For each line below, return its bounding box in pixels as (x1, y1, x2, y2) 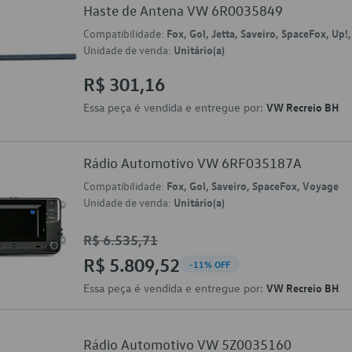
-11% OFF (189, 258, 230, 270)
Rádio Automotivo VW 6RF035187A (83, 155, 302, 171)
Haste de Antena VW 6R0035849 (83, 2, 283, 19)
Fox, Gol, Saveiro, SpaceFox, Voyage (167, 178, 339, 192)
